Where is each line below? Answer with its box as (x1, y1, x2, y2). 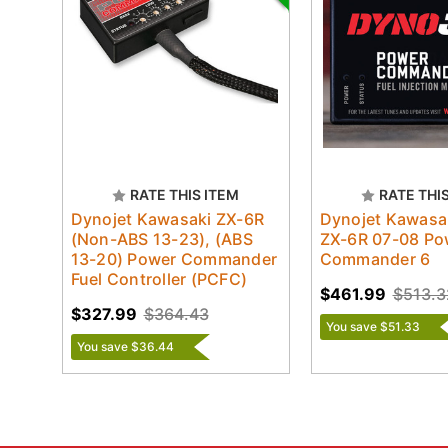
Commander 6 (319, 248, 431, 269)
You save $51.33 (325, 318, 420, 334)
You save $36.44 (76, 338, 174, 354)
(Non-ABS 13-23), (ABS (70, 228, 253, 249)
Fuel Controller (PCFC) (70, 268, 247, 289)
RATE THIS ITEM (130, 185, 239, 203)
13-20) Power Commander (70, 248, 277, 269)
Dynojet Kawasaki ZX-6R (70, 208, 264, 229)
